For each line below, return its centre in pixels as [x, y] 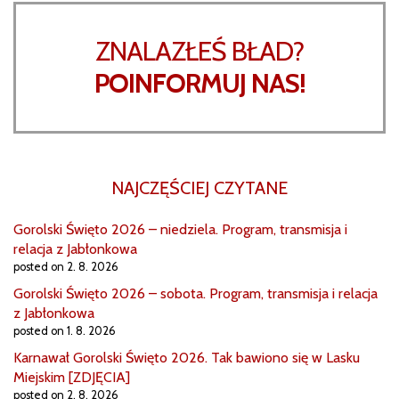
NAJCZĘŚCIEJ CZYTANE [199, 188]
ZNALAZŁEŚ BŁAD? [199, 52]
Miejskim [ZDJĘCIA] [72, 378]
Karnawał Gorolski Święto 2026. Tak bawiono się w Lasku [187, 358]
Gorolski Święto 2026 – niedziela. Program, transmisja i [180, 230]
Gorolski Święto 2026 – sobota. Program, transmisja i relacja [195, 294]
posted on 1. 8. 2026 [65, 331]
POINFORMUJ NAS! [199, 84]
